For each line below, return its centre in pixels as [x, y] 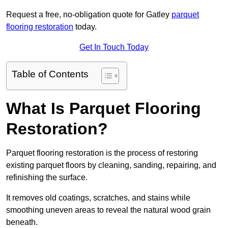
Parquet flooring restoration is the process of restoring [102, 153]
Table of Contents [50, 74]
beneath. [22, 222]
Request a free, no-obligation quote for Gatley [89, 15]
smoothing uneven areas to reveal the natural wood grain [108, 210]
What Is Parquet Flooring [104, 109]
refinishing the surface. [47, 178]
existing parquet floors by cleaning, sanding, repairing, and [111, 165]
